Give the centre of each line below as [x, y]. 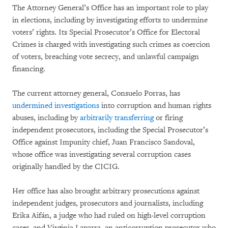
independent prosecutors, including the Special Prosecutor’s [110, 130]
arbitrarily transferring [117, 118]
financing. [29, 69]
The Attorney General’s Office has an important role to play [110, 8]
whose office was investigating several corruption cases [102, 154]
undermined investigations [56, 105]
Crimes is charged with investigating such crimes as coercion [111, 44]
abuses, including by [46, 118]
